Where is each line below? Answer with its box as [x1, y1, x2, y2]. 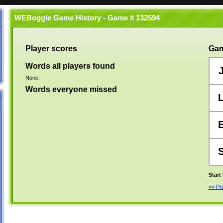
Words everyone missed [25, 85, 117, 94]
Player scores [25, 44, 77, 53]
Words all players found [25, 62, 115, 70]
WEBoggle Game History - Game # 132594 [10, 14, 160, 22]
